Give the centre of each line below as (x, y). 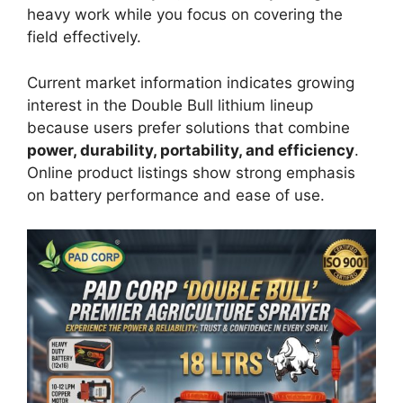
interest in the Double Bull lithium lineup (170, 105)
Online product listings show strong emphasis (191, 172)
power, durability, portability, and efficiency (191, 150)
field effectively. (84, 37)
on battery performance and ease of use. (176, 195)
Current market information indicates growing (191, 82)
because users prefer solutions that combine (188, 127)
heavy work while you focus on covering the (185, 15)
